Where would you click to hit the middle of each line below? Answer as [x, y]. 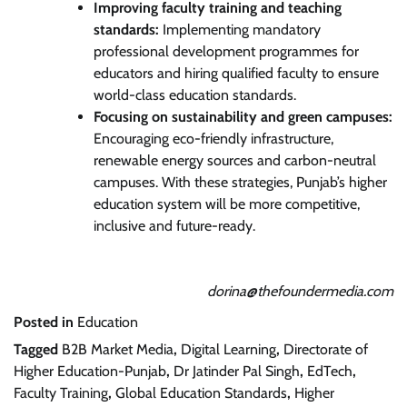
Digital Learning [228, 349]
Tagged [38, 349]
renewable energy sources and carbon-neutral [235, 160]
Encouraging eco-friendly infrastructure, [213, 138]
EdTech [330, 371]
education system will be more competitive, [227, 203]
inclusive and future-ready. [174, 225]
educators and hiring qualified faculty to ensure [236, 73]
